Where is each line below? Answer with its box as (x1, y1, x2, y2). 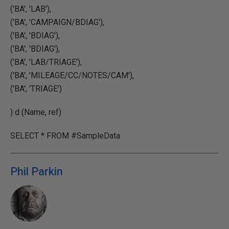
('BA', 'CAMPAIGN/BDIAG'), (10, 17, 104, 27)
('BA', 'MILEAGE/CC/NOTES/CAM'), (10, 71, 134, 80)
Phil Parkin (10, 165, 63, 178)
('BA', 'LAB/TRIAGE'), (10, 57, 82, 67)
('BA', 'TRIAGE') (10, 84, 62, 94)
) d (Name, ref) (10, 107, 61, 117)
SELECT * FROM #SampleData (10, 131, 120, 141)
